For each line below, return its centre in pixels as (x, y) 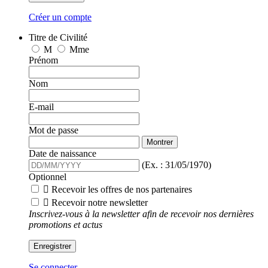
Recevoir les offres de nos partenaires (122, 190)
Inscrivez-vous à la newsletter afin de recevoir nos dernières (141, 214)
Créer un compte (60, 17)
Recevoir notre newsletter (100, 203)
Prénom (43, 60)
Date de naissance (63, 154)
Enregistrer (52, 246)
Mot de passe (54, 130)
